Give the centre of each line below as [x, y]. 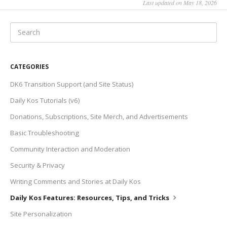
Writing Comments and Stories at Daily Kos [75, 181]
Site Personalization [41, 214]
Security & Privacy [37, 165]
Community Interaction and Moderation [70, 149]
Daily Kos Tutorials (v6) [45, 100]
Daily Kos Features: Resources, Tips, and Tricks [90, 197]
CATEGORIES [29, 66]
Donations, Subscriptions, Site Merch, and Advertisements [99, 116]
